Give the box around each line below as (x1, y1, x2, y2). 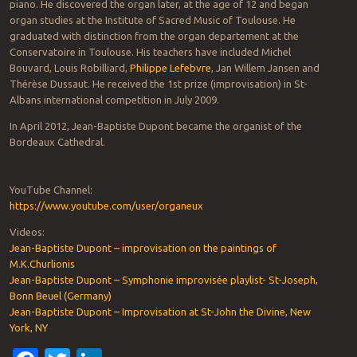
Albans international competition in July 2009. (9, 93, 219, 105)
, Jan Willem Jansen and (210, 61, 320, 73)
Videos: (9, 226, 45, 237)
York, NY (9, 321, 48, 333)
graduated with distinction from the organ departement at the (9, 29, 299, 41)
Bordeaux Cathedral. (9, 135, 105, 147)
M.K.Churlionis (9, 257, 75, 269)
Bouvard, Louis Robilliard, (9, 61, 130, 73)
